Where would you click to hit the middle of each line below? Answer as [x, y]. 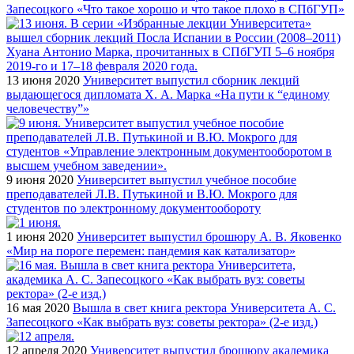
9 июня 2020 [40, 179]
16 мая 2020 [38, 307]
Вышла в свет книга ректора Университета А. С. [204, 307]
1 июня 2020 [40, 236]
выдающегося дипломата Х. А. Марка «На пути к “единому [168, 94]
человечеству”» [48, 108]
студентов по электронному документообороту [134, 208]
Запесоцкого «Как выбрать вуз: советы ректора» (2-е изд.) [162, 322]
